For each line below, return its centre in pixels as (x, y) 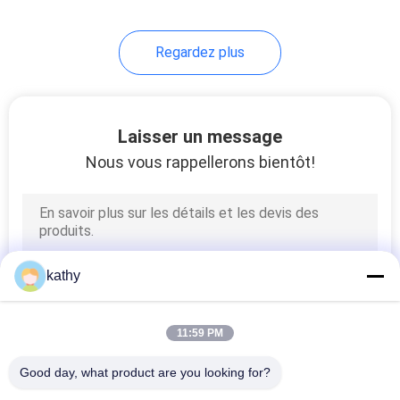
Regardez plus (200, 52)
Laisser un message (200, 136)
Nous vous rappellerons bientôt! (200, 162)
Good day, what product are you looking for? (145, 372)
